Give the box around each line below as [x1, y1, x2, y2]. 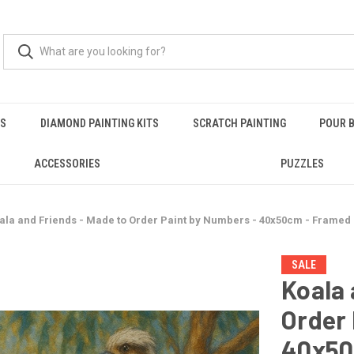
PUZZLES [280, 157, 324, 170]
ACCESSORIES [34, 157, 101, 170]
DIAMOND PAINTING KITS [40, 117, 159, 130]
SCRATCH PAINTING [192, 117, 286, 130]
